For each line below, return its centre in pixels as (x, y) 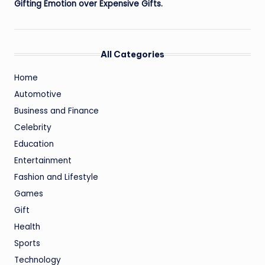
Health (27, 227)
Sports (27, 244)
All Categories (132, 55)
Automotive (38, 95)
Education (34, 144)
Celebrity (33, 128)
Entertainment (43, 161)
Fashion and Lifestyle (56, 177)
